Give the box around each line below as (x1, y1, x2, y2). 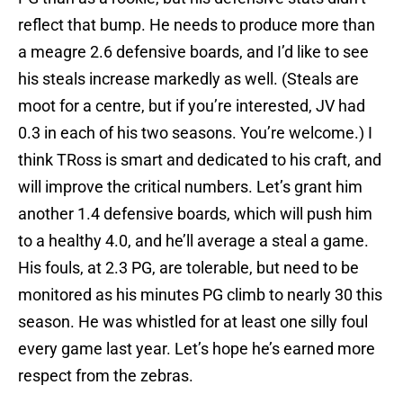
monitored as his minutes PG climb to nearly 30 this (18, 285, 382, 305)
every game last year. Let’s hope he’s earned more (18, 339, 375, 359)
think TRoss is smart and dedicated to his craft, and (18, 150, 381, 170)
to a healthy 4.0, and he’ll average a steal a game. (18, 231, 369, 251)
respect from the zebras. (18, 366, 193, 386)
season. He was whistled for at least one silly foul (18, 312, 368, 332)
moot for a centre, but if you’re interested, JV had (18, 96, 365, 116)
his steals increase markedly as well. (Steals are (18, 69, 359, 89)
